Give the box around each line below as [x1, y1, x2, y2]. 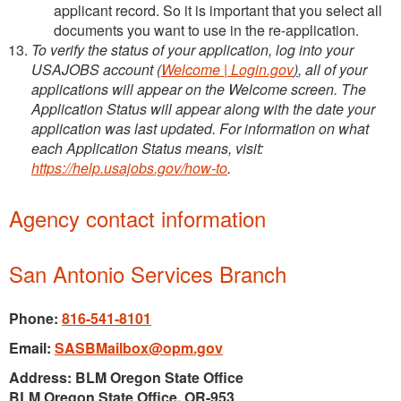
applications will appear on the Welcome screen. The [31, 78, 366, 99]
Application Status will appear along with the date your [31, 98, 375, 119]
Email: [9, 337, 55, 358]
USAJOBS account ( [31, 58, 161, 80]
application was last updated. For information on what [31, 117, 369, 139]
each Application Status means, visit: [31, 137, 263, 158]
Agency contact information [9, 201, 266, 234]
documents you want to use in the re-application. [54, 19, 359, 40]
